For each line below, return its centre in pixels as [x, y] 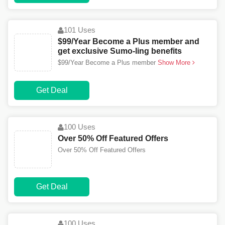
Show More [175, 63]
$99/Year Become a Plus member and [129, 42]
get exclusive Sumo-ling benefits [120, 51]
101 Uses [80, 30]
